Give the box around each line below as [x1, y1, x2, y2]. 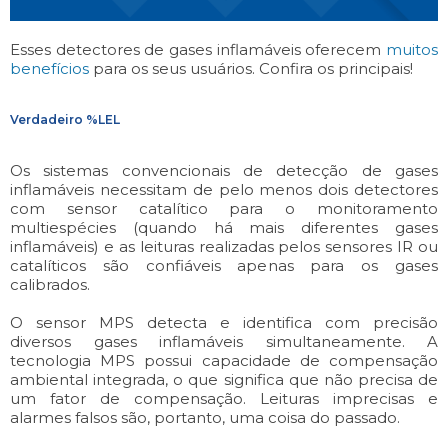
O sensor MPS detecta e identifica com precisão [10, 312, 438, 332]
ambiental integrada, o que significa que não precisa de [10, 369, 438, 389]
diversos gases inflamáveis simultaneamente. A [10, 331, 438, 351]
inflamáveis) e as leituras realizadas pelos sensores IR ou [10, 236, 438, 256]
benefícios [10, 58, 89, 78]
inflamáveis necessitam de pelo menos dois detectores [10, 179, 438, 199]
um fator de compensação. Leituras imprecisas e [10, 388, 438, 408]
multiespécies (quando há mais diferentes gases [10, 217, 438, 237]
